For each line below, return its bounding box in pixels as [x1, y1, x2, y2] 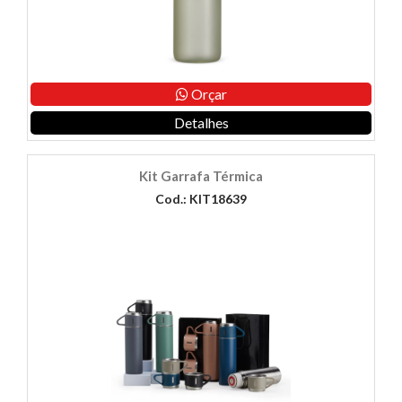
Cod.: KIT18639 [155, 191, 247, 207]
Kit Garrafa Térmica [139, 168, 263, 185]
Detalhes [173, 114, 229, 132]
